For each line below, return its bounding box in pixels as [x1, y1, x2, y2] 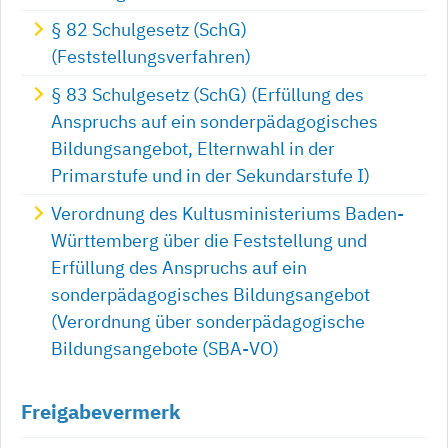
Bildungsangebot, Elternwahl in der [51, 136, 335, 160]
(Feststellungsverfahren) [51, 44, 251, 68]
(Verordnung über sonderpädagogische [51, 309, 365, 333]
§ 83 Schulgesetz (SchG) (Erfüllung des [51, 82, 364, 106]
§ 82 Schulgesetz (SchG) [51, 17, 247, 41]
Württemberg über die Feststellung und [51, 228, 367, 252]
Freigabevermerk [21, 397, 181, 425]
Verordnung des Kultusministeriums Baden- [51, 201, 404, 225]
